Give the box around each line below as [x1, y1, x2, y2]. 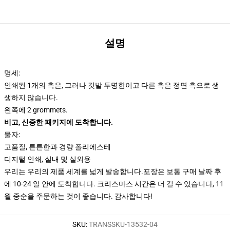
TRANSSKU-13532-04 [89, 220, 158, 228]
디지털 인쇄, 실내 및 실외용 [4, 155, 91, 163]
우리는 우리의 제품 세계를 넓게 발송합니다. [4, 167, 143, 176]
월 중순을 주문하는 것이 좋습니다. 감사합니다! [4, 192, 152, 200]
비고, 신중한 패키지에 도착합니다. [4, 118, 113, 126]
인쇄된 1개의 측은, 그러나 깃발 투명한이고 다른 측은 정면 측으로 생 [4, 81, 219, 89]
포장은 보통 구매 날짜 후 [143, 167, 221, 176]
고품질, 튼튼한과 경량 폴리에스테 [4, 143, 111, 151]
